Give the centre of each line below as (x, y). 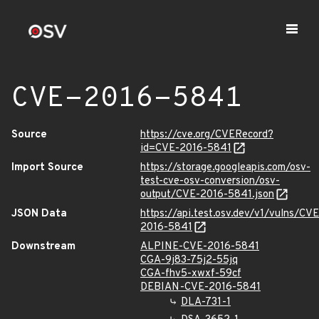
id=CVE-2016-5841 (186, 148)
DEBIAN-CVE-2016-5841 (200, 287)
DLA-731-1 (206, 302)
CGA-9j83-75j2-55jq (189, 260)
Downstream (43, 247)
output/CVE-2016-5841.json (207, 195)
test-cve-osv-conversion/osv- (210, 181)
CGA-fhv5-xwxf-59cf (191, 274)
